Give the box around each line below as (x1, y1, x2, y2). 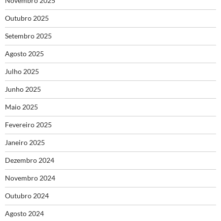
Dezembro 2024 (5, 156, 54, 165)
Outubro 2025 (5, 14, 49, 23)
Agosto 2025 (5, 49, 44, 58)
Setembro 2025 (5, 32, 52, 40)
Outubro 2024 (5, 191, 49, 200)
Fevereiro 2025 (5, 120, 52, 129)
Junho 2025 (5, 85, 41, 94)
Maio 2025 (5, 103, 38, 111)
